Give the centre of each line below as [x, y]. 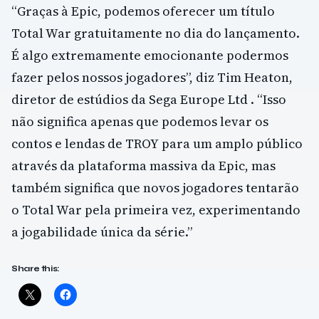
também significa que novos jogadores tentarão [155, 187]
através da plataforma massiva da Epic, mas [143, 165]
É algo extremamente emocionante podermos [150, 55]
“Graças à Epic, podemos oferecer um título [143, 11]
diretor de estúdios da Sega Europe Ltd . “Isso [149, 99]
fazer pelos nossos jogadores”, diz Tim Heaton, [152, 77]
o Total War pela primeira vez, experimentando [156, 209]
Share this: [36, 269]
